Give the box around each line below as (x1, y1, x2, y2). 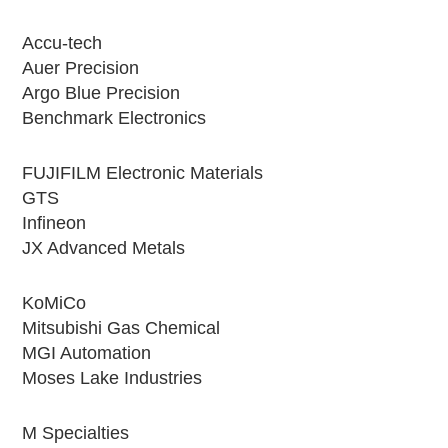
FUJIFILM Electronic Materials (22, 162, 264, 183)
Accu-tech (22, 32, 103, 53)
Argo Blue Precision (22, 82, 181, 103)
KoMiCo (22, 292, 87, 313)
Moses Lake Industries (22, 367, 203, 388)
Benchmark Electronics (22, 107, 207, 128)
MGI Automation (22, 342, 152, 363)
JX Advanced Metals (22, 237, 186, 258)
